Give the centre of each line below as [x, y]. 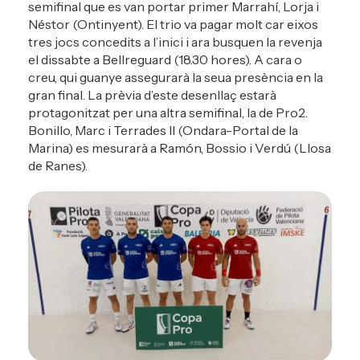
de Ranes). [58, 165]
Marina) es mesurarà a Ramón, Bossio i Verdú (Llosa [180, 147]
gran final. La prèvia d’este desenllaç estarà [152, 94]
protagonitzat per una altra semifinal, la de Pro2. [168, 112]
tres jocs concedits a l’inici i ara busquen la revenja [175, 41]
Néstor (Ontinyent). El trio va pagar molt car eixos [173, 24]
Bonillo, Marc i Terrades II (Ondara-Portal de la [163, 130]
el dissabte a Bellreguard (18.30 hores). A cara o [165, 59]
